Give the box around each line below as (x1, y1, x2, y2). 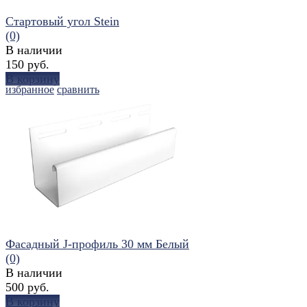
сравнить (57, 83, 99, 95)
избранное (5, 83, 54, 95)
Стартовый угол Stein (5, 14, 119, 28)
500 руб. (5, 280, 49, 294)
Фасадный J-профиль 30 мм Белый (5, 236, 189, 251)
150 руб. (5, 57, 49, 71)
